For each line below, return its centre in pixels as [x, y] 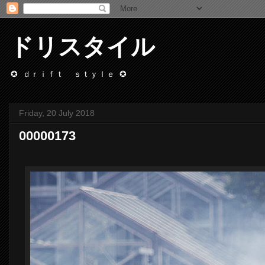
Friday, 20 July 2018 [57, 113]
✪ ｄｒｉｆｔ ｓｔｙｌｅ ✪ [69, 74]
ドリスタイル [82, 47]
